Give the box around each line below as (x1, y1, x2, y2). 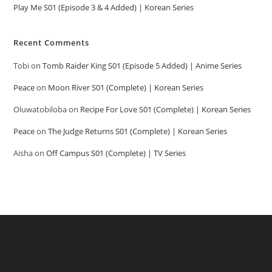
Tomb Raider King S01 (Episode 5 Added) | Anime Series (42, 60, 242, 72)
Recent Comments (13, 37, 90, 49)
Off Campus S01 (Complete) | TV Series (46, 148, 186, 159)
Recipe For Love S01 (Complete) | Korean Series (80, 104, 251, 115)
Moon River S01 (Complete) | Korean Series (48, 82, 204, 93)
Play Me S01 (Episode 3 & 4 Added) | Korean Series (13, 2, 194, 13)
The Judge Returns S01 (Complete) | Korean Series (48, 126, 228, 137)
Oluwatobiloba (13, 104, 67, 115)
